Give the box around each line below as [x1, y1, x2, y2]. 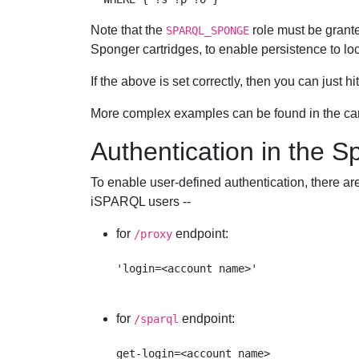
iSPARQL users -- [90, 195, 191, 208]
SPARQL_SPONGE [165, 24, 249, 37]
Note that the [90, 23, 166, 37]
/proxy [133, 228, 172, 240]
